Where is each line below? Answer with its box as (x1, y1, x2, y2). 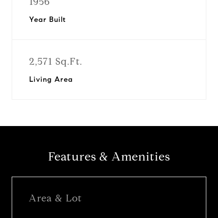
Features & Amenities (48, 149, 170, 164)
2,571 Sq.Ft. (29, 55, 82, 68)
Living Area (29, 75, 73, 84)
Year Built (29, 15, 66, 24)
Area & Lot (29, 192, 82, 204)
